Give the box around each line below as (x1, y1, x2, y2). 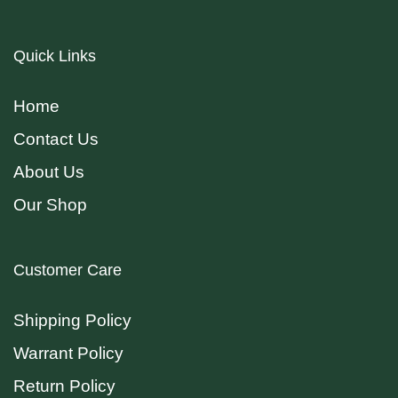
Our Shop (13, 195, 87, 215)
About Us (13, 163, 84, 182)
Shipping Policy (13, 311, 131, 330)
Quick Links (13, 47, 96, 66)
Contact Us (13, 130, 99, 149)
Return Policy (13, 377, 115, 396)
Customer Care (13, 261, 122, 280)
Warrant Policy (13, 344, 123, 363)
